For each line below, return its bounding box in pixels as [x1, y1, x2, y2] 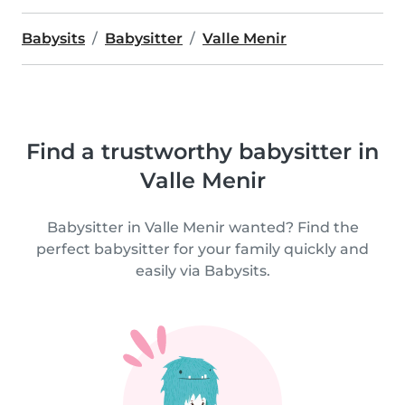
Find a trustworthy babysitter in [26, 138, 379, 165]
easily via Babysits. [135, 262, 270, 279]
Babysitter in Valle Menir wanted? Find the [46, 219, 359, 236]
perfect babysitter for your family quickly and [36, 240, 369, 258]
